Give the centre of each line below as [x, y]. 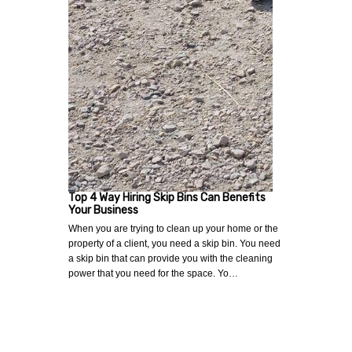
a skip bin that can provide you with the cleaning [170, 258]
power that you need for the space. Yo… [153, 273]
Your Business [103, 210]
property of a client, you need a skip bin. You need [174, 243]
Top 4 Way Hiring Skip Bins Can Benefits [167, 197]
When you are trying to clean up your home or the [173, 228]
